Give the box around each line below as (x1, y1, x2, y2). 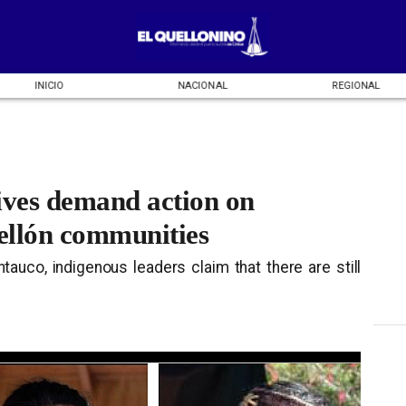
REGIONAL (331, 79, 381, 92)
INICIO (34, 79, 64, 92)
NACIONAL (178, 79, 228, 92)
